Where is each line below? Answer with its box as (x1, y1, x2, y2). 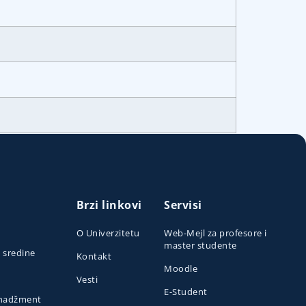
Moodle (164, 262, 198, 275)
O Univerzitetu (76, 227, 140, 240)
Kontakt (76, 250, 112, 263)
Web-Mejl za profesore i (164, 227, 267, 240)
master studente (164, 239, 237, 252)
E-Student (164, 286, 208, 298)
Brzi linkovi (76, 197, 142, 213)
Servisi (164, 197, 202, 213)
